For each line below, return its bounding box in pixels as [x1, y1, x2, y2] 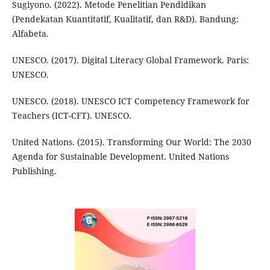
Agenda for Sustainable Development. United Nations [11, 150, 229, 162]
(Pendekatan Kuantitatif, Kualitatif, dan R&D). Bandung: [11, 13, 239, 25]
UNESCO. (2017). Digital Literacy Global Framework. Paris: [11, 54, 249, 66]
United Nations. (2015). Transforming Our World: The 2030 [11, 136, 251, 148]
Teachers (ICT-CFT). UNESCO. [11, 109, 131, 121]
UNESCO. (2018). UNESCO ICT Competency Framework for [11, 95, 250, 107]
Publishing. [11, 165, 57, 177]
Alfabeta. [11, 27, 49, 39]
